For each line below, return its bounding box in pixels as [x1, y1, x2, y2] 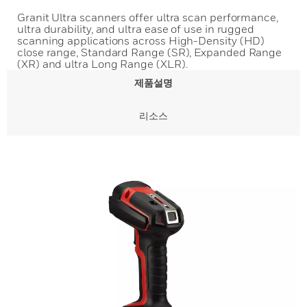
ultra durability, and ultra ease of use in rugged [17, 22, 255, 36]
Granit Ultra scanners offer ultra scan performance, [17, 10, 278, 24]
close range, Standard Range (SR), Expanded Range [17, 45, 282, 59]
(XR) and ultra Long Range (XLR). [17, 57, 188, 71]
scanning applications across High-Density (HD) [17, 34, 265, 47]
